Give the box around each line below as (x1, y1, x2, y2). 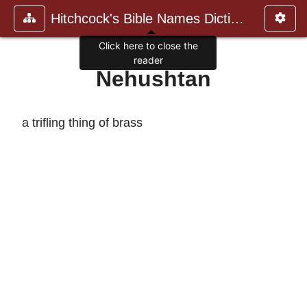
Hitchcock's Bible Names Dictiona (230, 11, 244, 26)
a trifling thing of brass (22, 115, 143, 130)
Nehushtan (96, 66, 211, 91)
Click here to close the (98, 40, 198, 52)
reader (133, 54, 163, 66)
